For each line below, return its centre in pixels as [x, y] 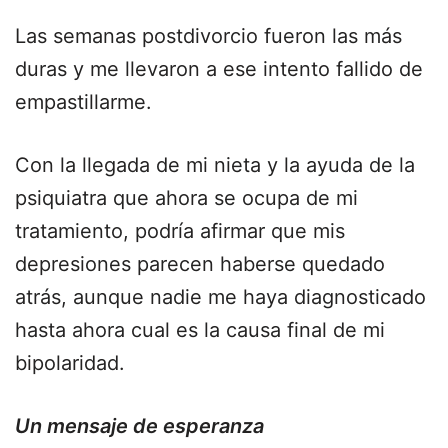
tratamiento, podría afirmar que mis [180, 231]
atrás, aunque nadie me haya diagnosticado [220, 297]
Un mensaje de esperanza [139, 426]
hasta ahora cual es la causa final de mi [200, 330]
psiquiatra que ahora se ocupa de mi [186, 198]
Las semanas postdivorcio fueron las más [208, 36]
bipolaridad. [70, 363]
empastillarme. [83, 102]
